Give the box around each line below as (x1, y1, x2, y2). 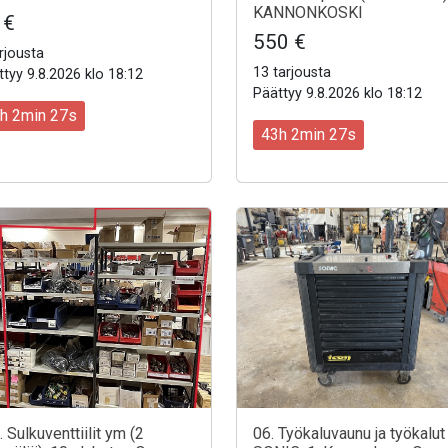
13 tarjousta (253, 63, 331, 81)
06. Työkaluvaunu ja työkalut (253, 424, 445, 444)
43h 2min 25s (261, 125, 356, 145)
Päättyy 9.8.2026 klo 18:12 (253, 84, 422, 102)
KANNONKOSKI (253, 2, 363, 22)
